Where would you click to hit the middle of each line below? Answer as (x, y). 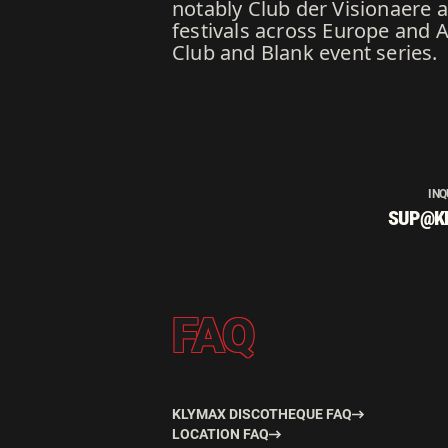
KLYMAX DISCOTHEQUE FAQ (262, 414)
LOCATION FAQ (220, 434)
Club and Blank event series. (305, 52)
